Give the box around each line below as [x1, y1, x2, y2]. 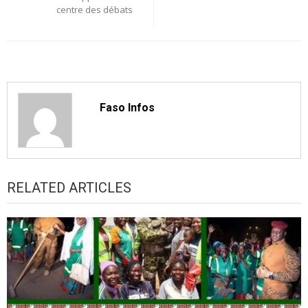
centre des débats [56, 3, 133, 16]
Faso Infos [100, 101, 155, 115]
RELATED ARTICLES [7, 179, 131, 196]
